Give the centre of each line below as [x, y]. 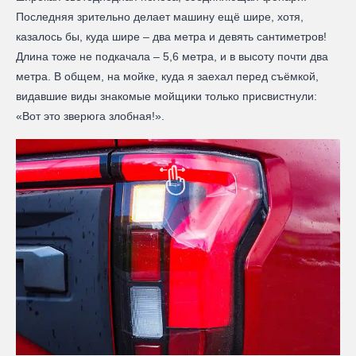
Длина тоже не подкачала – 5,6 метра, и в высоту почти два [172, 57]
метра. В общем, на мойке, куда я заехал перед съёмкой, [167, 77]
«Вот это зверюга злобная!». [90, 116]
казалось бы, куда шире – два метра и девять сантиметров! [171, 37]
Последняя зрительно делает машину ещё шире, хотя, [160, 17]
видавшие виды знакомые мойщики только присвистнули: [166, 97]
